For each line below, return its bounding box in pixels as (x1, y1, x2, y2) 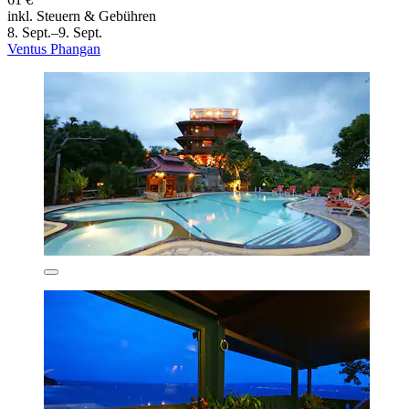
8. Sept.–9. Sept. (7, 24, 102, 40)
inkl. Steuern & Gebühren (7, 7, 156, 24)
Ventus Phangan (7, 40, 100, 57)
